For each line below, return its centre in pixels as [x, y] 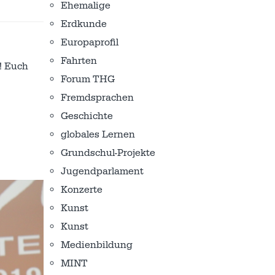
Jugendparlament [102, 171]
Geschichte [87, 116]
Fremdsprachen [97, 98]
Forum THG [88, 79]
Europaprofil [90, 42]
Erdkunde [84, 24]
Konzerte [82, 190]
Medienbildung [97, 245]
